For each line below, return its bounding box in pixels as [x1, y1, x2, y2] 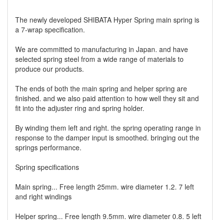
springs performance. [15, 142, 82, 152]
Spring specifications [15, 162, 79, 172]
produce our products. [15, 63, 84, 74]
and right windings [15, 191, 72, 201]
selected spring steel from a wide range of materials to [15, 54, 184, 64]
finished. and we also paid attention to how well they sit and [15, 93, 199, 103]
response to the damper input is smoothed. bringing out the [15, 132, 199, 142]
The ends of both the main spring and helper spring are [15, 83, 187, 93]
